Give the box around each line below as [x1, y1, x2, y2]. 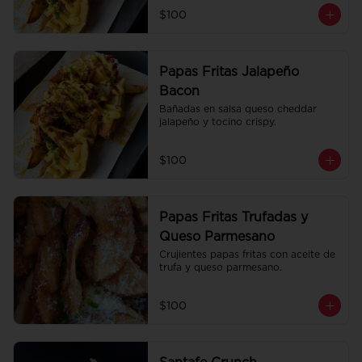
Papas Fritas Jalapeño [158, 65, 299, 78]
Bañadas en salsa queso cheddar [158, 104, 317, 114]
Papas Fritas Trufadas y [158, 211, 308, 224]
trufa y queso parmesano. [158, 263, 282, 272]
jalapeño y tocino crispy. [158, 117, 276, 127]
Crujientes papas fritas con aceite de [158, 250, 335, 259]
